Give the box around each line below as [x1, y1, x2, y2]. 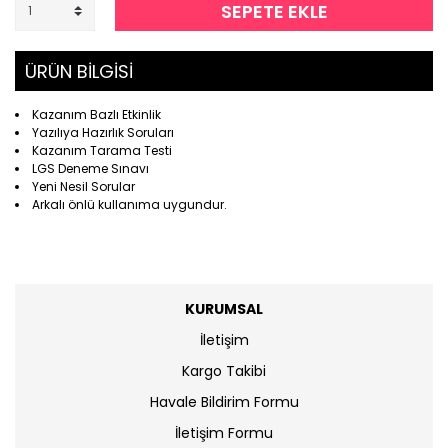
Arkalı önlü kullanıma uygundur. [32, 196, 227, 213]
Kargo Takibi [182, 361, 266, 381]
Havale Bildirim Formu [149, 392, 299, 412]
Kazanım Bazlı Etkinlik [32, 106, 161, 123]
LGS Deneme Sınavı [32, 160, 149, 177]
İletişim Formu [175, 423, 273, 443]
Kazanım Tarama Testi [32, 142, 172, 159]
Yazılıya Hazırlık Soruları [32, 124, 174, 141]
